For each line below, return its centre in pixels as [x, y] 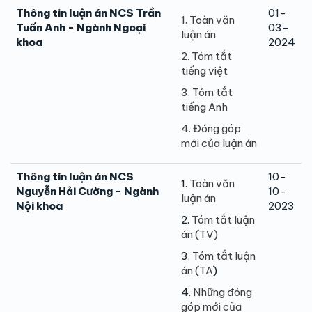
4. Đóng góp [211, 128]
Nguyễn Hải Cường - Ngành [87, 191]
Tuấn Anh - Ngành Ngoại [81, 27]
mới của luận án [219, 143]
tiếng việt [204, 70]
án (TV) [200, 234]
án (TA [197, 270]
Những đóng [223, 292]
